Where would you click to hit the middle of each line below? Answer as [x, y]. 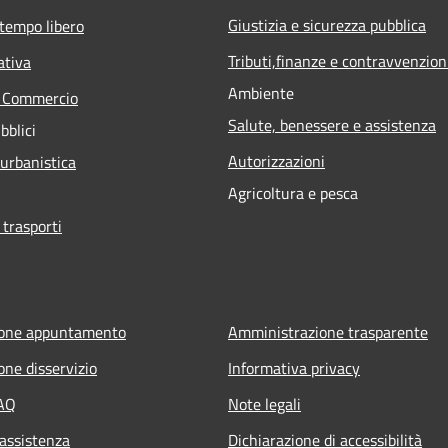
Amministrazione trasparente [328, 331]
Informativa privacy [294, 367]
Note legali [264, 403]
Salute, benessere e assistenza [332, 124]
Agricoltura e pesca [293, 192]
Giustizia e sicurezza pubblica [327, 24]
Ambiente [261, 92]
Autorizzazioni [276, 160]
